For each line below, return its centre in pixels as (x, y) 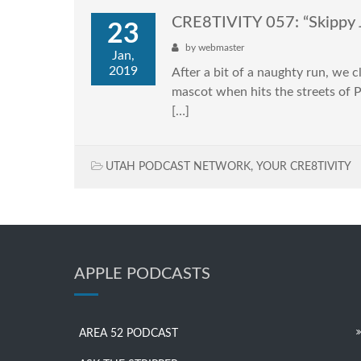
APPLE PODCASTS (142, 274)
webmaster (221, 47)
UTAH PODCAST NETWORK (178, 166)
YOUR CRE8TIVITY (304, 166)
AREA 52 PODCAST (129, 333)
